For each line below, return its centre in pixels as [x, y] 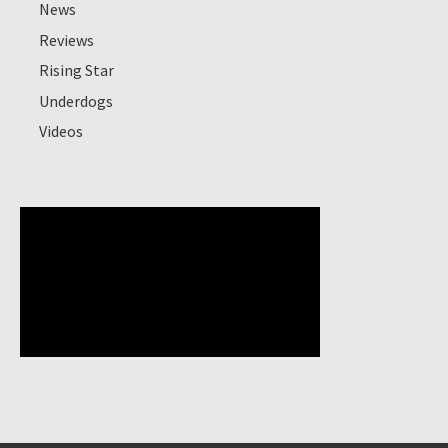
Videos [61, 130]
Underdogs [76, 100]
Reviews [67, 39]
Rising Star [77, 70]
